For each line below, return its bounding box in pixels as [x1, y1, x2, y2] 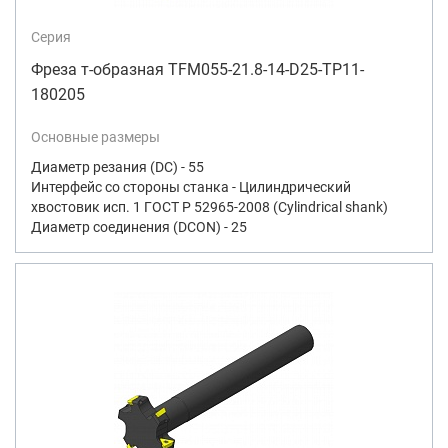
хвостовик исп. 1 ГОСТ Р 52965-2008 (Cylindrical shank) [31, 198, 388, 215]
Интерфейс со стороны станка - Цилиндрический [31, 178, 351, 195]
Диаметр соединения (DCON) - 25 [31, 218, 247, 235]
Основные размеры [31, 128, 160, 145]
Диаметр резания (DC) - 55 [31, 158, 204, 175]
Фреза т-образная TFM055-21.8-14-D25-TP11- [31, 59, 364, 79]
